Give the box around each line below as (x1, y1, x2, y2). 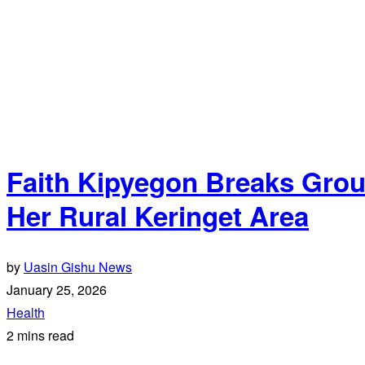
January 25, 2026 (7, 279, 107, 299)
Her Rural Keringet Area (7, 196, 309, 235)
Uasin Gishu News (24, 257, 132, 276)
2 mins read (7, 325, 74, 345)
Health (7, 302, 45, 322)
